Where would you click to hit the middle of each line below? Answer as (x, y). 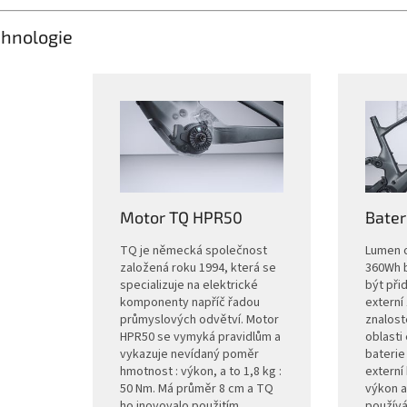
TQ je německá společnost (193, 251)
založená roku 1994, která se (198, 268)
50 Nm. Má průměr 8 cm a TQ (196, 389)
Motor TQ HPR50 (181, 218)
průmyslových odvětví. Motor (199, 320)
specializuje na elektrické (189, 286)
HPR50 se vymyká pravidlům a (200, 338)
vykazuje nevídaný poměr (189, 355)
